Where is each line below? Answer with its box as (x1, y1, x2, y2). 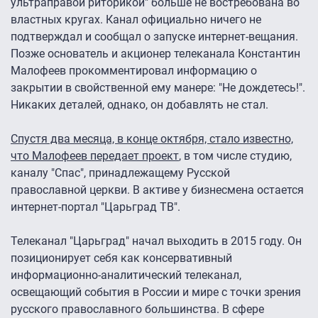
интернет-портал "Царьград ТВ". (11, 200, 180, 214)
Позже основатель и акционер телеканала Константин (11, 47, 300, 61)
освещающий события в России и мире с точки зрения (11, 285, 301, 300)
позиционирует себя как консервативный (11, 251, 232, 265)
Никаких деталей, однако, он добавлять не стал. (11, 98, 268, 112)
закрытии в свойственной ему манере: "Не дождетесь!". (11, 81, 305, 95)
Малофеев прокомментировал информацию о (11, 64, 257, 78)
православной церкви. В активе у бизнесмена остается (11, 183, 304, 197)
